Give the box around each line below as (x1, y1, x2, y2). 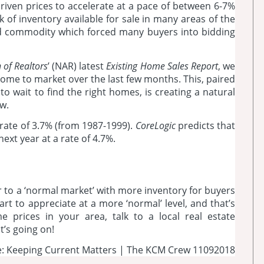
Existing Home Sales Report (106, 59, 218, 72)
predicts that (175, 119, 235, 133)
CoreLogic (133, 119, 176, 133)
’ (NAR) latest (47, 59, 107, 72)
